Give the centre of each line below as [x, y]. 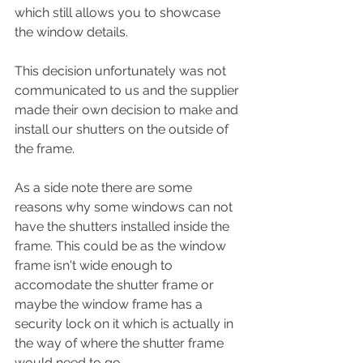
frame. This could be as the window [122, 246]
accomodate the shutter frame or [116, 285]
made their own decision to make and [128, 110]
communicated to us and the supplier [128, 90]
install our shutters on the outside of [123, 129]
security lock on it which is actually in [126, 324]
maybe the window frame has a [110, 304]
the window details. [73, 32]
